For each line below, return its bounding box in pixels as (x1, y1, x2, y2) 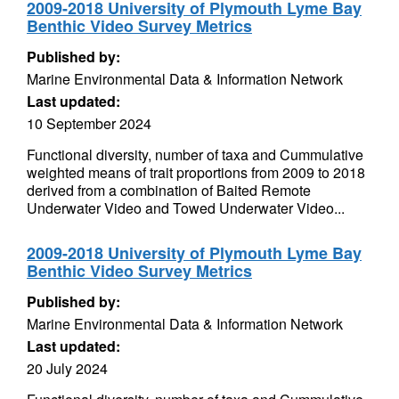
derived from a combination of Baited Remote (27, 180, 311, 200)
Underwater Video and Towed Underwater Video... (27, 198, 345, 218)
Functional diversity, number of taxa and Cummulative (27, 144, 363, 165)
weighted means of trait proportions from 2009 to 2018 (27, 162, 365, 183)
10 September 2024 (27, 113, 151, 134)
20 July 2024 (27, 358, 108, 379)
